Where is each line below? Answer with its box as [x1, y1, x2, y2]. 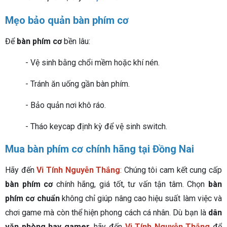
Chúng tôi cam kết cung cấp [122, 165, 222, 175]
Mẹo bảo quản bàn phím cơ [5, 14, 129, 27]
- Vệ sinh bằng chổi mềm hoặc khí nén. [25, 58, 160, 68]
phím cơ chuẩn [5, 194, 60, 204]
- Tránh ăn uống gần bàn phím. [25, 79, 130, 89]
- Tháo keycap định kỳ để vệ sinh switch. [25, 122, 167, 132]
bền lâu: [62, 36, 90, 47]
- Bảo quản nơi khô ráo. [25, 100, 106, 110]
